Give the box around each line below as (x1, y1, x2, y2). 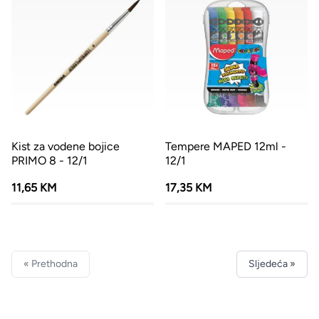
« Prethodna (23, 258, 78, 270)
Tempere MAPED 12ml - (165, 140, 286, 153)
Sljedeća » (249, 258, 296, 270)
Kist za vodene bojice (11, 140, 120, 153)
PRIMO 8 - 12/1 (11, 154, 88, 167)
